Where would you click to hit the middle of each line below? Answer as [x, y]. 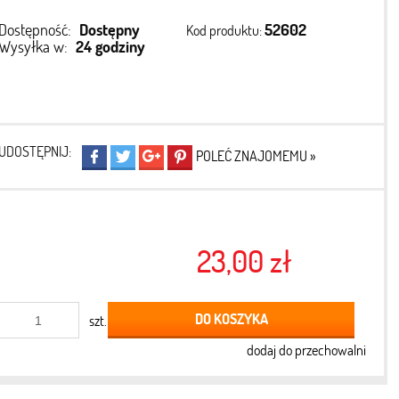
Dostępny [109, 29]
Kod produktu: [224, 30]
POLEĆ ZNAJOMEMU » [256, 155]
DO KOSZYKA [231, 319]
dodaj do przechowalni [306, 350]
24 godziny [110, 46]
